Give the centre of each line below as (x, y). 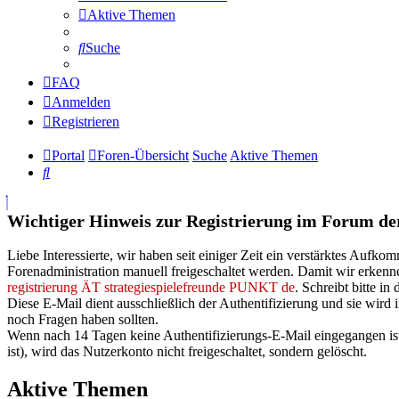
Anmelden (81, 102)
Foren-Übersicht (143, 156)
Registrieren (85, 122)
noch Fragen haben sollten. (83, 320)
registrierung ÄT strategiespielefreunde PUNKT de (151, 288)
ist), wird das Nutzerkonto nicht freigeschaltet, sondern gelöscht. (187, 352)
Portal (68, 156)
